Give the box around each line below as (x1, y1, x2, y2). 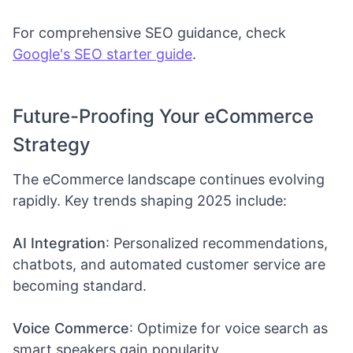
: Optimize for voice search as (129, 319, 328, 336)
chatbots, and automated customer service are (13, 255, 325, 273)
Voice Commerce (13, 319, 129, 336)
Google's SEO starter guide (13, 45, 192, 62)
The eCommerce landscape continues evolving (13, 170, 325, 188)
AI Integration (13, 234, 106, 251)
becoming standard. (13, 277, 147, 294)
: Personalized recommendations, (106, 234, 328, 251)
